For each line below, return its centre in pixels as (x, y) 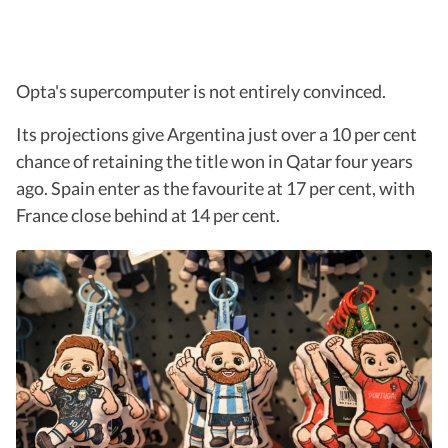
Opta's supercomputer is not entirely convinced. (201, 91)
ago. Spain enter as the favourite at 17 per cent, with (215, 188)
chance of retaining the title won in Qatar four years (214, 161)
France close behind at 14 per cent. (148, 215)
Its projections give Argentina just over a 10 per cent (216, 134)
